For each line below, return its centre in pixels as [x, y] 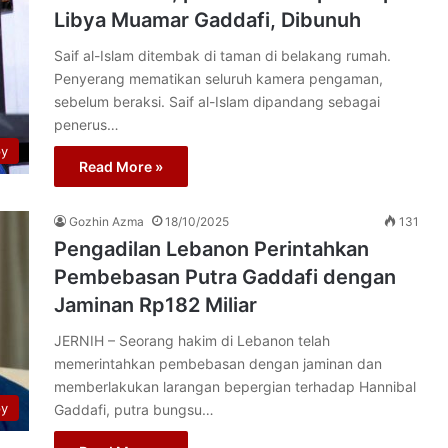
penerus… [86, 124]
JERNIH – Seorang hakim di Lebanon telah [192, 340]
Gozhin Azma [106, 221]
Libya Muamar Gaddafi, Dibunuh [207, 20]
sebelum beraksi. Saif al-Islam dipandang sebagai [217, 101]
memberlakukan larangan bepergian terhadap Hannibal [235, 386]
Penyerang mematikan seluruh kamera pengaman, [218, 78]
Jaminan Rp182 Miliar [155, 305]
